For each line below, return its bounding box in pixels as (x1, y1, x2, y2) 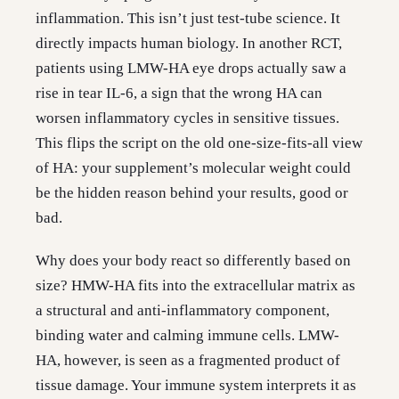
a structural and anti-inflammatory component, (36, 302, 330, 320)
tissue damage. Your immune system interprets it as (36, 377, 356, 395)
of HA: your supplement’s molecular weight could (36, 159, 351, 177)
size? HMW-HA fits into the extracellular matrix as (36, 277, 355, 295)
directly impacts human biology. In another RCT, (36, 35, 342, 53)
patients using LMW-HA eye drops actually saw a (36, 60, 346, 77)
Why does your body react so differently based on (36, 252, 351, 270)
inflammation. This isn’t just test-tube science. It (36, 10, 340, 28)
